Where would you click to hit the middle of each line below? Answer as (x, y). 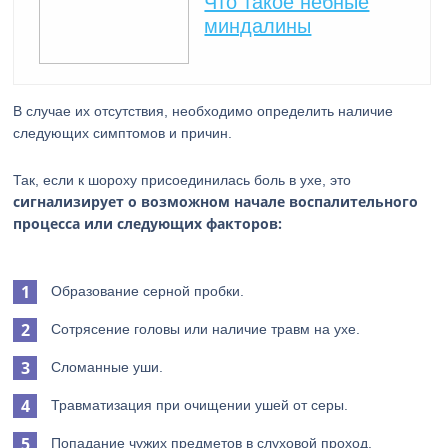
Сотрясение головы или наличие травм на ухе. (206, 329)
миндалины (258, 26)
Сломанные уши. (107, 367)
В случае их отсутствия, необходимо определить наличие (203, 111)
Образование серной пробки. (148, 291)
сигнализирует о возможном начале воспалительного (216, 201)
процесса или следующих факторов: (148, 223)
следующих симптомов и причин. (123, 133)
